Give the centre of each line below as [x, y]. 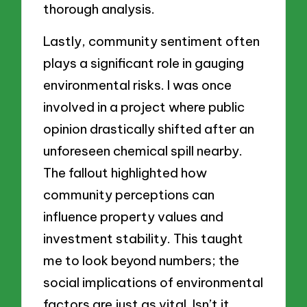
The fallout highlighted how [125, 173]
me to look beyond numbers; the [142, 261]
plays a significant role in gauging [144, 63]
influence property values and [134, 217]
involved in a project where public [144, 107]
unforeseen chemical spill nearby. [143, 151]
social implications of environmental [153, 283]
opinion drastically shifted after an [149, 129]
